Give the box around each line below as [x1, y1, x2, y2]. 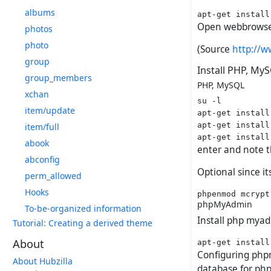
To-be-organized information [25, 203, 142, 214]
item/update [25, 105, 75, 116]
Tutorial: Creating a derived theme [13, 217, 152, 229]
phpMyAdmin [197, 198, 252, 211]
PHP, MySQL [197, 79, 244, 91]
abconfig [25, 154, 60, 165]
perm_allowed [25, 170, 82, 181]
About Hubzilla [13, 255, 73, 267]
